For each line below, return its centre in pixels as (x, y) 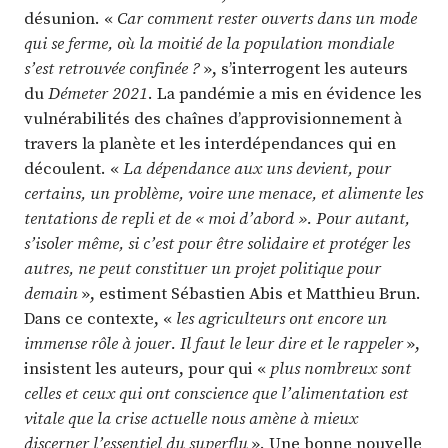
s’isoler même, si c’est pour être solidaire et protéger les (217, 243)
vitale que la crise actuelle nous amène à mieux (191, 418)
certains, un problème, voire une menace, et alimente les (223, 193)
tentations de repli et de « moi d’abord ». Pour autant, (217, 218)
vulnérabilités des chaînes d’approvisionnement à (213, 118)
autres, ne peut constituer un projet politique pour (202, 268)
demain (53, 293)
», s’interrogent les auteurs (306, 68)
